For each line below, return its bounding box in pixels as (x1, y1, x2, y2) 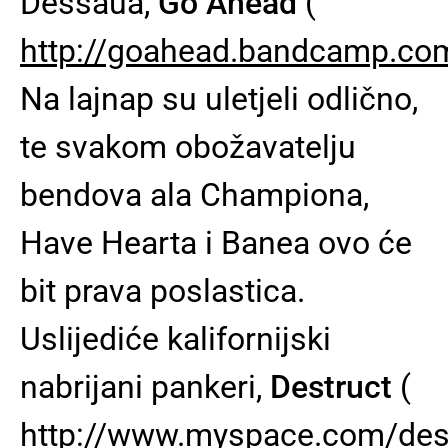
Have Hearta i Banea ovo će (20, 224, 412, 262)
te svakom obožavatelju (20, 128, 356, 166)
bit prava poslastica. (20, 272, 305, 310)
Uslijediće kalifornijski (20, 320, 331, 358)
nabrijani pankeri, (20, 368, 270, 406)
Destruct (270, 368, 392, 406)
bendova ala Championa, (20, 176, 369, 214)
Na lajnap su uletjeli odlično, (20, 80, 418, 118)
